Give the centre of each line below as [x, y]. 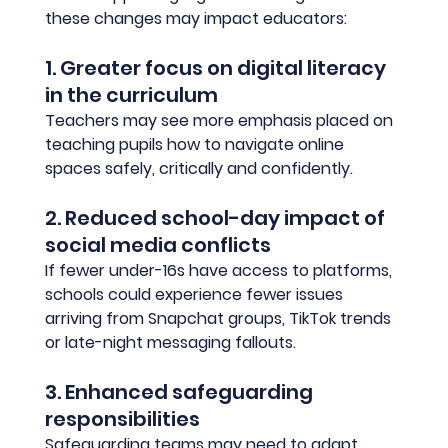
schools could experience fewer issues [196, 295]
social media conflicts [158, 245]
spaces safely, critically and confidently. [199, 169]
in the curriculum [132, 95]
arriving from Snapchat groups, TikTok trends [220, 319]
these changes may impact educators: [196, 19]
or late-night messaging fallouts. [171, 343]
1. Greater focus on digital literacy [218, 68]
